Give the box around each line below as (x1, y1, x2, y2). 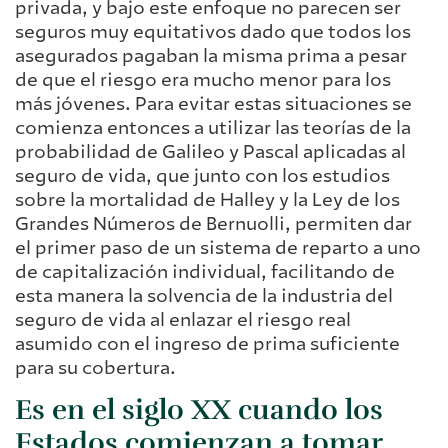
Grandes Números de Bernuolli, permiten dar (15, 211, 412, 236)
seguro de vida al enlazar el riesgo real (15, 307, 351, 332)
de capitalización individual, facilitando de (15, 259, 395, 284)
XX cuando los (191, 393, 383, 428)
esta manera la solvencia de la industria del (15, 283, 393, 308)
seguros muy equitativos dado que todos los (15, 19, 411, 44)
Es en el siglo (15, 393, 191, 428)
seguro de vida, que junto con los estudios (15, 163, 390, 188)
